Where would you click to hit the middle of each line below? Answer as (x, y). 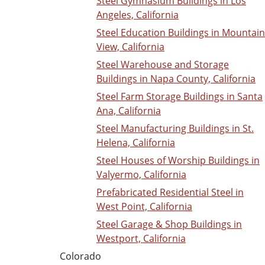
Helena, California (136, 143)
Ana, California (129, 111)
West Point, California (144, 207)
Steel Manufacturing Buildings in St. (175, 129)
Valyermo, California (141, 175)
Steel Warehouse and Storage (163, 65)
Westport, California (141, 239)
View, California (130, 47)
